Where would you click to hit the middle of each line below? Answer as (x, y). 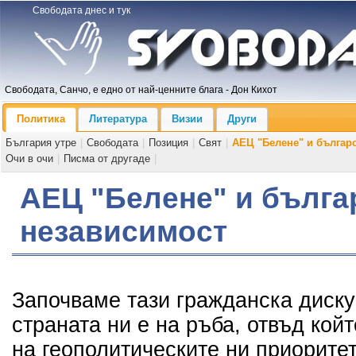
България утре (41, 142)
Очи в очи (30, 158)
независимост (124, 232)
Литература (118, 119)
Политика (41, 119)
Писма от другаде (107, 158)
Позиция (169, 142)
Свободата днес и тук (81, 10)
